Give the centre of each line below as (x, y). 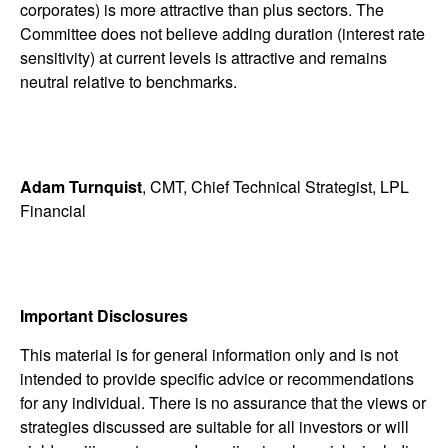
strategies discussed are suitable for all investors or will (214, 426)
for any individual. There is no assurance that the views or (223, 402)
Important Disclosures (104, 315)
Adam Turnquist (81, 186)
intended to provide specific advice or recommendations (217, 378)
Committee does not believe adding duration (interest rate (222, 33)
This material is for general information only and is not (209, 354)
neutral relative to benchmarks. (128, 81)
